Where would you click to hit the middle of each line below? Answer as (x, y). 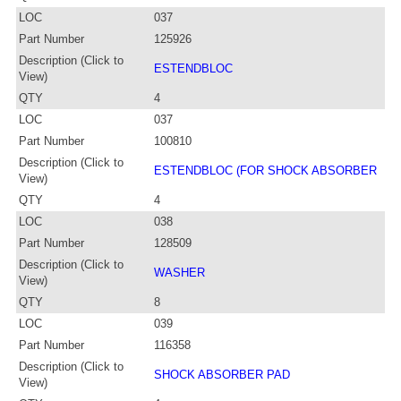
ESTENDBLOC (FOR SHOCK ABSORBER (265, 170)
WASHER (179, 272)
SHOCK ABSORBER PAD (222, 374)
